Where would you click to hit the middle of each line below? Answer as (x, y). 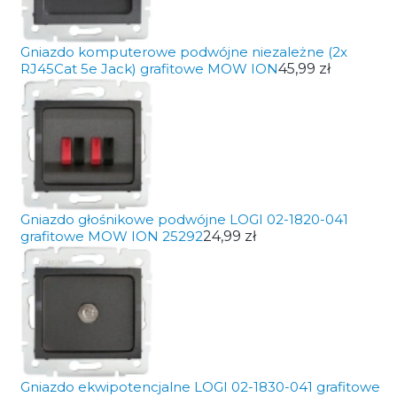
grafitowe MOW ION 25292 (111, 236)
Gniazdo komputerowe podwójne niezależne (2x (183, 52)
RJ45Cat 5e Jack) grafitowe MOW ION (149, 69)
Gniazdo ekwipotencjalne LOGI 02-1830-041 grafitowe (200, 387)
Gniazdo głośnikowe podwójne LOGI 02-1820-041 (184, 219)
